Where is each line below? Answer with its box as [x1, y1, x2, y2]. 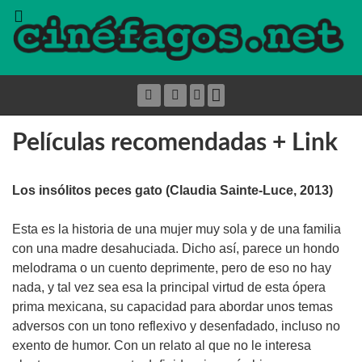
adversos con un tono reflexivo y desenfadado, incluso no [12, 318, 340, 333]
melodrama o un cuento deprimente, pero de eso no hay [12, 260, 331, 275]
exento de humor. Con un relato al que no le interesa [12, 338, 311, 352]
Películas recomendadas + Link [12, 130, 338, 155]
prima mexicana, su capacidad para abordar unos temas [12, 299, 333, 314]
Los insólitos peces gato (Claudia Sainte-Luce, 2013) [12, 183, 333, 197]
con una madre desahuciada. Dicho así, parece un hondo [12, 241, 339, 255]
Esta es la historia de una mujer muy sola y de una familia [12, 221, 341, 236]
